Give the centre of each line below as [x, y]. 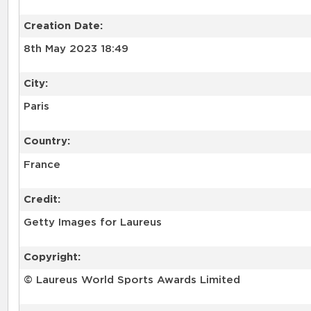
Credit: [42, 199]
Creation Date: [63, 26]
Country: [47, 142]
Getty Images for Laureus [92, 223]
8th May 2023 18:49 [76, 49]
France [42, 165]
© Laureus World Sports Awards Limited [132, 280]
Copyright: [52, 258]
